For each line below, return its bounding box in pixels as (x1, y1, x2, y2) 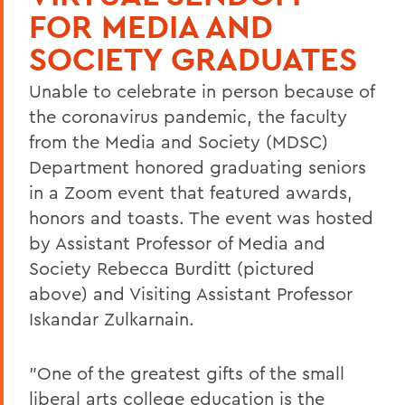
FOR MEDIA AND (29, 5, 273, 47)
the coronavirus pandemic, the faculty (29, 104, 347, 127)
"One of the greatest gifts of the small (29, 361, 344, 384)
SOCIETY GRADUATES (29, 37, 357, 80)
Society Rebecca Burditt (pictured (29, 256, 315, 279)
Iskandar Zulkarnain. (29, 306, 194, 330)
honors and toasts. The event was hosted (29, 205, 373, 229)
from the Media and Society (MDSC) (29, 129, 328, 153)
